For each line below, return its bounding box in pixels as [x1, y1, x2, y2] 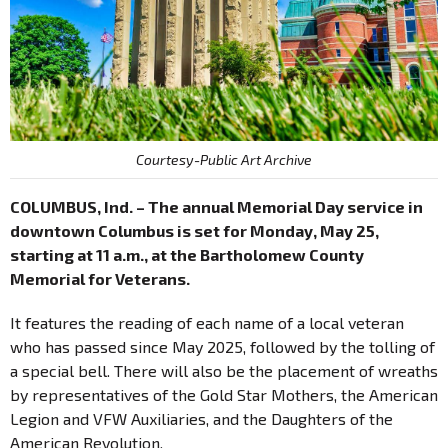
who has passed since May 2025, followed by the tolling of [10, 336, 435, 356]
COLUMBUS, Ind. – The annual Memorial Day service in [10, 196, 423, 216]
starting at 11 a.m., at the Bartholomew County [10, 244, 364, 264]
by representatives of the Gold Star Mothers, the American [10, 384, 438, 404]
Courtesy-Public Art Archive [136, 150, 312, 168]
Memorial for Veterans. [10, 268, 190, 288]
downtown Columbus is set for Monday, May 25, [10, 220, 379, 240]
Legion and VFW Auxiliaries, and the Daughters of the [10, 408, 393, 428]
